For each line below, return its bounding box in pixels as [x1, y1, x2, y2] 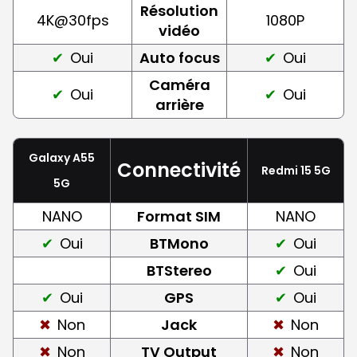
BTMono [149, 233, 209, 253]
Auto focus [139, 47, 220, 68]
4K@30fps [36, 10, 109, 30]
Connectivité [117, 156, 241, 183]
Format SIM [137, 206, 221, 226]
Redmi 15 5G [261, 162, 331, 178]
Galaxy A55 [29, 149, 95, 166]
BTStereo [146, 260, 212, 280]
